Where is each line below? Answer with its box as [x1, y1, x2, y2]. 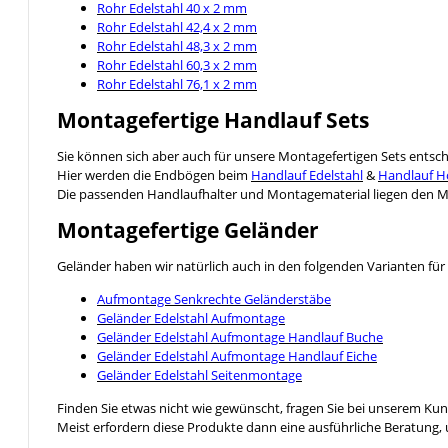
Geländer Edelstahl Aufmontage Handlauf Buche [97, 327, 383, 346]
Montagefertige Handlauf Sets [57, 105, 369, 134]
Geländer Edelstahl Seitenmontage [97, 365, 302, 384]
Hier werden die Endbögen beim [57, 165, 251, 184]
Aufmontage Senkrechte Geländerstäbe [97, 289, 331, 308]
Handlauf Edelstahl [251, 165, 363, 184]
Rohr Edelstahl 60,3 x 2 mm [97, 55, 257, 74]
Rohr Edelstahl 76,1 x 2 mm [97, 74, 257, 93]
